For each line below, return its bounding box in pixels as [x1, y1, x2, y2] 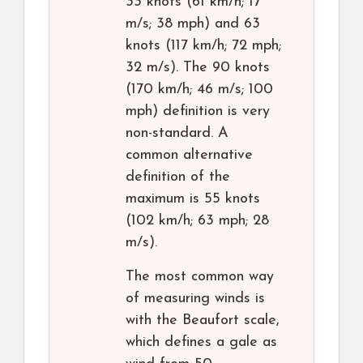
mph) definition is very [126, 104, 270, 120]
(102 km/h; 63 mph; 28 [126, 213, 269, 229]
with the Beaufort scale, [126, 313, 280, 329]
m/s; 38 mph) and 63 [126, 16, 260, 32]
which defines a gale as [126, 335, 277, 351]
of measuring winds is [126, 291, 265, 307]
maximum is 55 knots [126, 191, 260, 207]
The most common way [126, 269, 274, 285]
